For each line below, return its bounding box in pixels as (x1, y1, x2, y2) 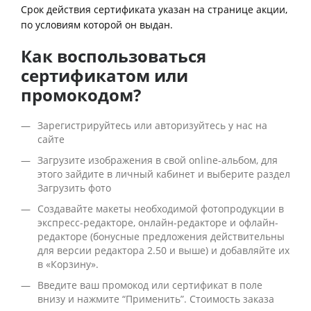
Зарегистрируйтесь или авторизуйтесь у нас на (37, 119, 267, 132)
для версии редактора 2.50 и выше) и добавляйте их (37, 244, 289, 257)
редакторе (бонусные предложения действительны (37, 230, 285, 243)
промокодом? (21, 83, 141, 106)
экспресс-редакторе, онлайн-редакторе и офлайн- (37, 216, 278, 229)
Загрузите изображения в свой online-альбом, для (37, 153, 278, 167)
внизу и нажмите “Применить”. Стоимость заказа (37, 292, 274, 305)
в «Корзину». (37, 258, 99, 271)
